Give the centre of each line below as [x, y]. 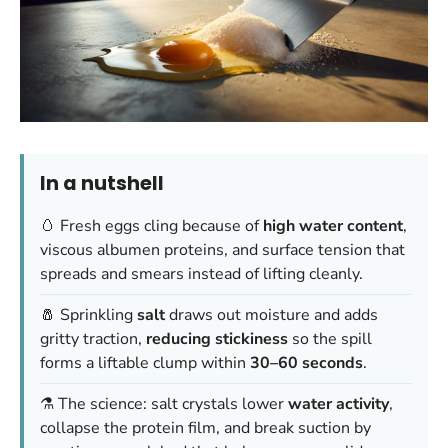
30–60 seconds [306, 363]
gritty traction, [93, 339]
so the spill [330, 339]
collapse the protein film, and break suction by [205, 428]
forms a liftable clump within [145, 363]
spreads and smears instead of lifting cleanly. [201, 274]
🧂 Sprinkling [88, 315]
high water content [333, 226]
